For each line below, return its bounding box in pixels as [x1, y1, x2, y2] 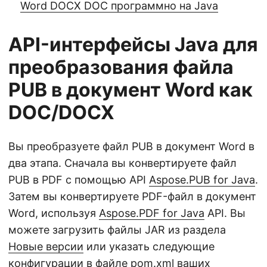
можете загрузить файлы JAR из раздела [8, 223, 226, 236]
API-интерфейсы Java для [8, 33, 258, 56]
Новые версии [8, 240, 83, 253]
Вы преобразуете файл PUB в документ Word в [8, 140, 254, 153]
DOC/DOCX [8, 101, 114, 124]
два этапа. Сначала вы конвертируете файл [8, 157, 237, 169]
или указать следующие [83, 240, 215, 253]
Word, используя [8, 207, 99, 219]
